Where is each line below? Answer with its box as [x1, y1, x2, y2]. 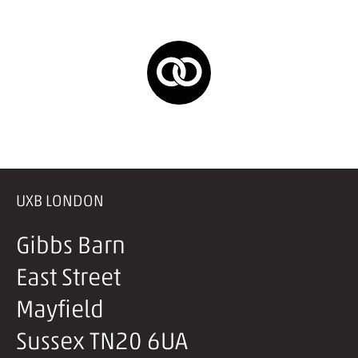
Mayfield [16, 295, 104, 324]
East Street [16, 263, 121, 292]
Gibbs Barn [16, 231, 125, 260]
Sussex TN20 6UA [16, 327, 188, 356]
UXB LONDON [16, 191, 104, 210]
